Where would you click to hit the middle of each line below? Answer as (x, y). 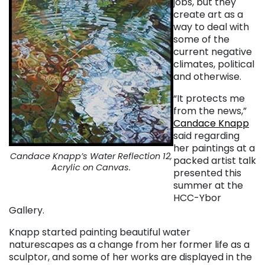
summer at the (208, 186)
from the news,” (210, 111)
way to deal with (211, 27)
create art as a (208, 15)
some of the (201, 40)
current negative (213, 52)
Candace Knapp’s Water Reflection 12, (91, 156)
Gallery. (27, 211)
